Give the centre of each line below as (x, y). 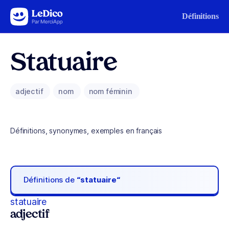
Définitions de (50, 180)
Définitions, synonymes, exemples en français (86, 131)
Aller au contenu (39, 14)
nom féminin (111, 91)
